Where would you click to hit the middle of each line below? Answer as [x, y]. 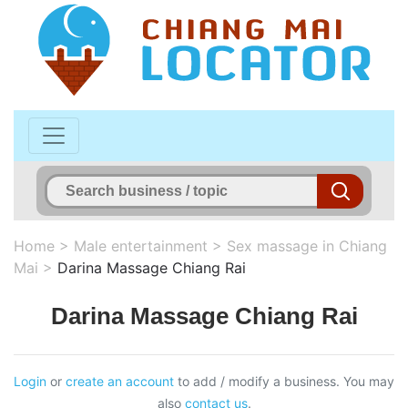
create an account [120, 381]
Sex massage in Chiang [307, 245]
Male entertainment [141, 245]
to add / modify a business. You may [284, 381]
